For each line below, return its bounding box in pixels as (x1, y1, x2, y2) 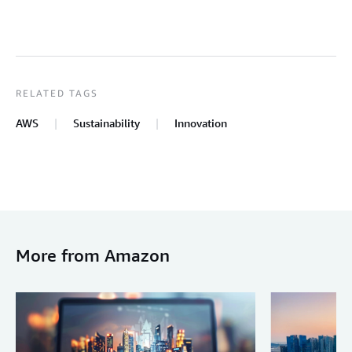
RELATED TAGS (16, 86, 98, 99)
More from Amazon (16, 244, 170, 266)
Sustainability (73, 115, 140, 130)
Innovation (174, 115, 227, 130)
